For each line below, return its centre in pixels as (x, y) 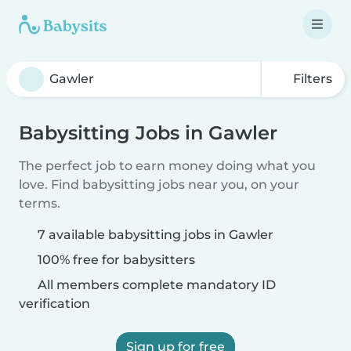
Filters (311, 79)
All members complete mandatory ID (155, 285)
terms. (40, 203)
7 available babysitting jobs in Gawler (156, 235)
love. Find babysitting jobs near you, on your (159, 185)
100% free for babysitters (115, 260)
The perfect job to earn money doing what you (167, 166)
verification (54, 304)
